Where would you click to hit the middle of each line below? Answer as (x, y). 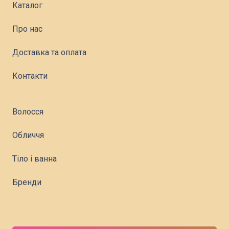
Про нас (27, 29)
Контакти (30, 76)
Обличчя (28, 135)
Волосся (28, 112)
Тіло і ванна (35, 159)
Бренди (27, 182)
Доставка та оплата (49, 53)
